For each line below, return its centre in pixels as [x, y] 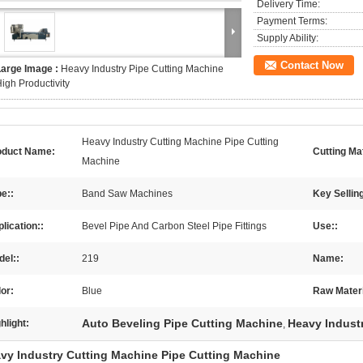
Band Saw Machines [127, 194]
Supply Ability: [288, 38]
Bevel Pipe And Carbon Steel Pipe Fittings [174, 226]
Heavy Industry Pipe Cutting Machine [142, 69]
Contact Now [312, 65]
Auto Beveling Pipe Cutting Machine [182, 323]
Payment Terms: [292, 21]
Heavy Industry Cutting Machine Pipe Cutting [180, 142]
